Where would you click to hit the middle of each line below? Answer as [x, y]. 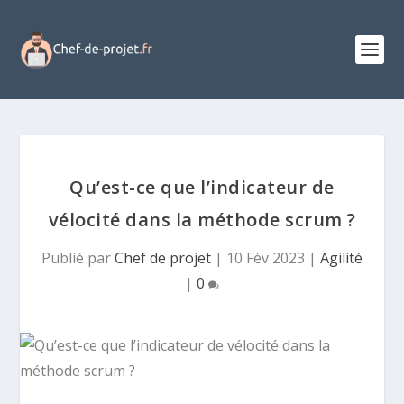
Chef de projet [163, 258]
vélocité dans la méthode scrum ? [202, 220]
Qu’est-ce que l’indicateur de [202, 187]
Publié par [78, 258]
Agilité [341, 258]
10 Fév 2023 [266, 258]
